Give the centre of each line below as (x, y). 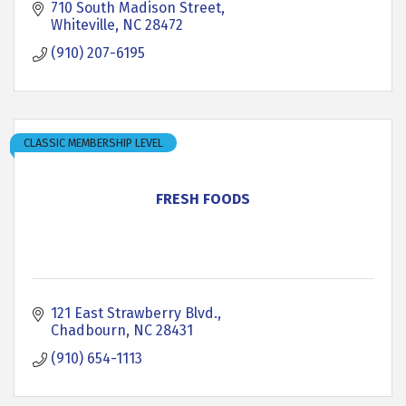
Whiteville (83, 25)
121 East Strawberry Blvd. (134, 313)
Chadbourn (88, 330)
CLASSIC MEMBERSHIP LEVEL (93, 143)
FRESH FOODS (203, 199)
